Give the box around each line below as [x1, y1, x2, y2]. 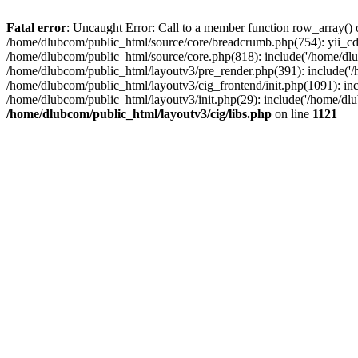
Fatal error [6, 21, 66, 34]
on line [272, 107, 312, 121]
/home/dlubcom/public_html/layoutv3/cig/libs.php [6, 107, 272, 121]
